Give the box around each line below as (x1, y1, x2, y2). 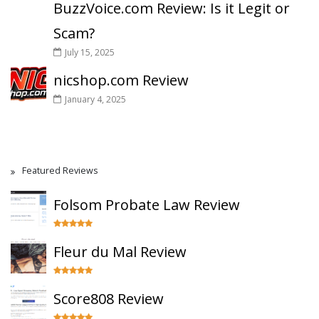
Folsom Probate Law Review (53, 195, 240, 214)
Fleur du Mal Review (53, 242, 187, 261)
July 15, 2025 (65, 46, 115, 58)
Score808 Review (53, 289, 164, 308)
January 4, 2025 (65, 93, 126, 105)
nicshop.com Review (53, 70, 189, 90)
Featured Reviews (22, 164, 98, 177)
